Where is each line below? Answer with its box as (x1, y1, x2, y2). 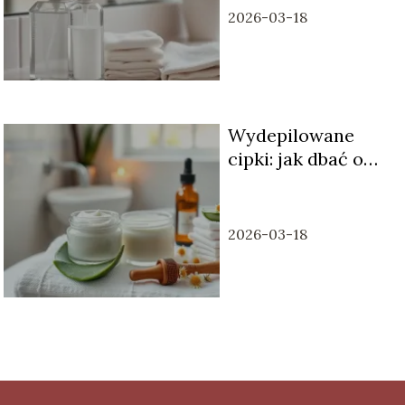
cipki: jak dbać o (227, 146, 363, 170)
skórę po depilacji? (227, 170, 389, 193)
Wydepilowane (227, 123, 354, 146)
